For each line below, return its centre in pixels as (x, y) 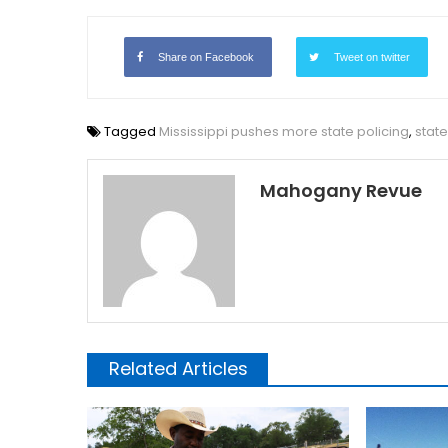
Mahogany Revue (341, 191)
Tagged (131, 132)
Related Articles (178, 369)
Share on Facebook (206, 57)
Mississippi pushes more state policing (284, 132)
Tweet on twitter (372, 57)
